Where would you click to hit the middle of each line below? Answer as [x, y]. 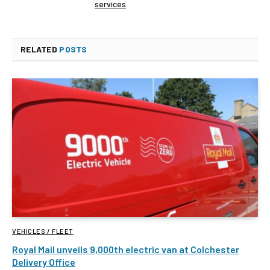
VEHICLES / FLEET [43, 231]
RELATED [40, 49]
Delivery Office [44, 262]
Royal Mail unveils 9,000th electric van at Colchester [126, 249]
